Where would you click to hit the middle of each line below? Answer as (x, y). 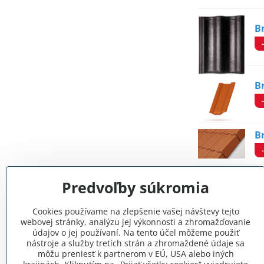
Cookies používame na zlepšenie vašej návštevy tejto (136, 211)
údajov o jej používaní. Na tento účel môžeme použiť (136, 232)
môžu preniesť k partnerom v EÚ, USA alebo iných (136, 254)
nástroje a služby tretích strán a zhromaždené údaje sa (136, 243)
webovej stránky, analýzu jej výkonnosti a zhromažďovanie (136, 222)
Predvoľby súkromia (136, 188)
